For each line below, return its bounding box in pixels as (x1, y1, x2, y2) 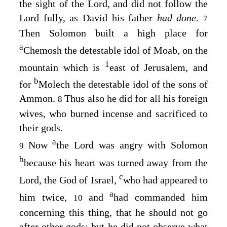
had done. (157, 12, 203, 24)
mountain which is (19, 61, 105, 73)
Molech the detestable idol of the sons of (39, 79, 208, 90)
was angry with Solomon (94, 139, 208, 150)
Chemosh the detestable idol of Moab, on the (23, 44, 208, 56)
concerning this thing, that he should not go (19, 206, 208, 218)
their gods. (19, 122, 63, 134)
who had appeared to (123, 174, 208, 186)
